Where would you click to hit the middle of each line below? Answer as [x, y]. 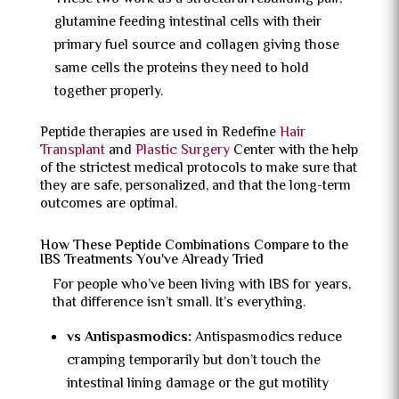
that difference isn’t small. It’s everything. [179, 303]
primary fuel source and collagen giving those [196, 46]
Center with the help [293, 151]
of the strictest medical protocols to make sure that [198, 169]
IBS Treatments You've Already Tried [151, 261]
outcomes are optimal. [108, 204]
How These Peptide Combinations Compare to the [194, 246]
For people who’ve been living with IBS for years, [201, 285]
